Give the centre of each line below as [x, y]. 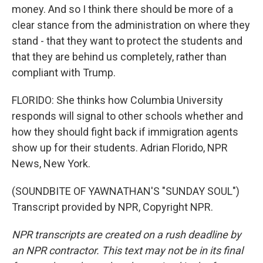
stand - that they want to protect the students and [127, 41]
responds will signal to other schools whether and [127, 116]
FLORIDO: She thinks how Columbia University [117, 100]
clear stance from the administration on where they [131, 25]
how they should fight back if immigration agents [125, 132]
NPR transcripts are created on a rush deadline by [127, 235]
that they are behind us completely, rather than [119, 57]
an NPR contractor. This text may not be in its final [127, 250]
